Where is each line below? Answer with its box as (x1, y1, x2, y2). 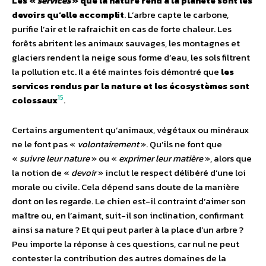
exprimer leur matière (119, 151, 203, 165)
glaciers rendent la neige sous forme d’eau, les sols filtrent (12, 50, 250, 64)
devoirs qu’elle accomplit (12, 7, 124, 21)
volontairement (77, 137, 139, 151)
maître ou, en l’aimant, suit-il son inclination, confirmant (12, 208, 243, 222)
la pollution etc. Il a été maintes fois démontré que (12, 64, 221, 78)
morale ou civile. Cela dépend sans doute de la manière (12, 179, 239, 194)
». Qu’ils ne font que (139, 137, 222, 151)
